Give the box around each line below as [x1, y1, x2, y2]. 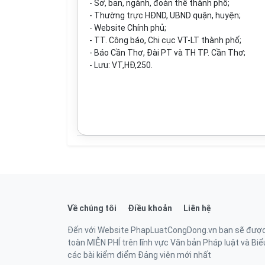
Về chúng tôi [67, 203, 117, 213]
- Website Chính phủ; [89, 23, 166, 33]
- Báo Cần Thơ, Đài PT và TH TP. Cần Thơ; [89, 48, 245, 57]
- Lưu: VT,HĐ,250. [89, 60, 153, 70]
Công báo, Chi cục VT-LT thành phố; [109, 35, 241, 45]
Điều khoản [128, 203, 172, 213]
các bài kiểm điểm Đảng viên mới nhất [67, 250, 211, 260]
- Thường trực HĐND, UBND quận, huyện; [89, 11, 241, 20]
